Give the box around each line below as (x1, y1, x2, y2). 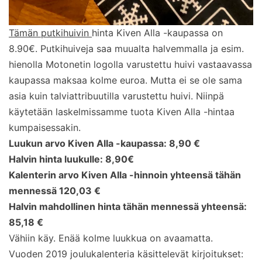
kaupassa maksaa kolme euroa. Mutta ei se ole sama (9, 74, 242, 86)
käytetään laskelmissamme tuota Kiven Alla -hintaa (9, 105, 235, 118)
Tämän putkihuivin (9, 26, 92, 39)
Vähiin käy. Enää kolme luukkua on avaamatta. (9, 232, 213, 244)
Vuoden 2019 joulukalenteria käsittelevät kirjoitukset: (9, 247, 243, 260)
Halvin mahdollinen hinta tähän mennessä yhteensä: (9, 200, 247, 212)
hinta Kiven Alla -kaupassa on (92, 26, 223, 39)
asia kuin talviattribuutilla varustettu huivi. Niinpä (9, 89, 224, 102)
